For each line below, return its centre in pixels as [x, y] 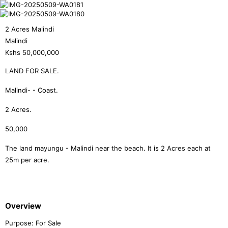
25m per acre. [27, 160]
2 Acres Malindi [30, 29]
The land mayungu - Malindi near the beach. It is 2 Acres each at [108, 148]
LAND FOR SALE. [32, 71]
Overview [23, 206]
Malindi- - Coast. [32, 90]
